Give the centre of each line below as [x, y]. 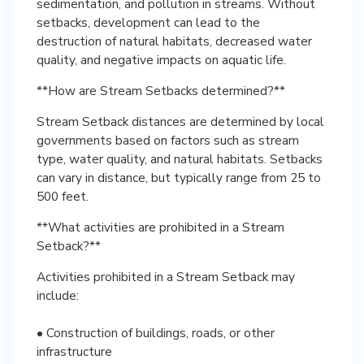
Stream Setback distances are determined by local [180, 121]
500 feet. [63, 196]
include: [58, 295]
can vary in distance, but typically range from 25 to [179, 178]
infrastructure [74, 351]
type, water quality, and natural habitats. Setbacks [180, 159]
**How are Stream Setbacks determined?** [161, 91]
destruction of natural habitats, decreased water [174, 41]
